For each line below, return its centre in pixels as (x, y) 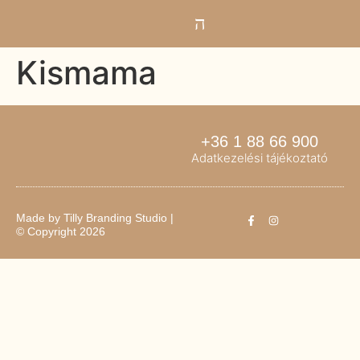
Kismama (86, 72)
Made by (40, 218)
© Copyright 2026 (61, 232)
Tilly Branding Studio (115, 218)
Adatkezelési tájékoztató (260, 157)
